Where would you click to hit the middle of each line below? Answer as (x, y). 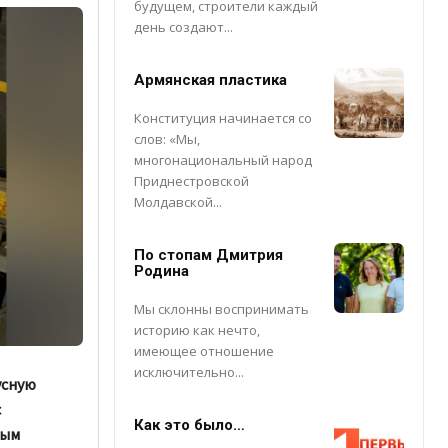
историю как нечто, (197, 330)
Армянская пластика (210, 80)
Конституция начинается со (223, 118)
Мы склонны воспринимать (221, 309)
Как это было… (189, 425)
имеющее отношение (204, 351)
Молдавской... (178, 202)
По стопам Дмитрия (208, 255)
